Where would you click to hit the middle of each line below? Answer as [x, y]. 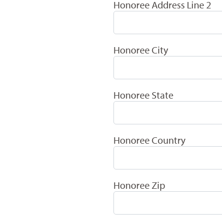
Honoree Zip [139, 185]
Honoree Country [149, 140]
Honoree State [143, 95]
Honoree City [140, 50]
